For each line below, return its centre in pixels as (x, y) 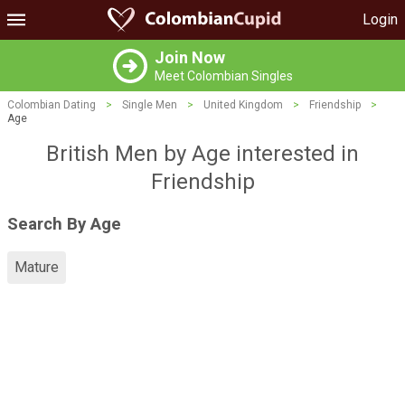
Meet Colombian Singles (223, 76)
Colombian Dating (52, 105)
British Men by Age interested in (202, 154)
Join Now (189, 57)
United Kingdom (243, 105)
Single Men (150, 105)
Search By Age (64, 224)
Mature (37, 268)
